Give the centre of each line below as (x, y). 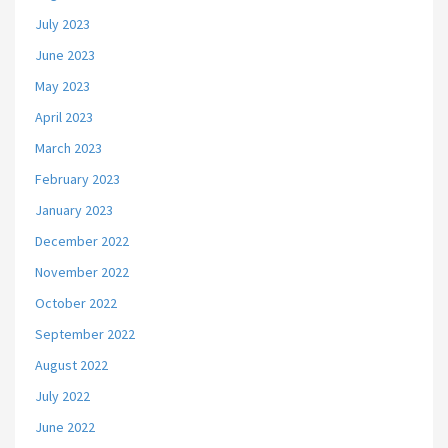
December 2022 (82, 241)
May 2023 (62, 86)
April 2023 (64, 117)
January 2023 (74, 210)
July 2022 (62, 396)
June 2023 (65, 55)
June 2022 (65, 427)
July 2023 (62, 24)
